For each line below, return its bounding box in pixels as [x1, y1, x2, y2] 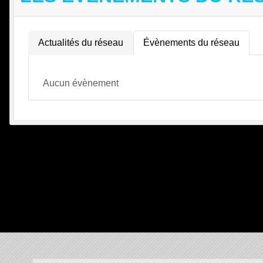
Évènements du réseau [143, 38, 240, 48]
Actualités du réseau [38, 38, 123, 48]
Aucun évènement [43, 78, 119, 89]
